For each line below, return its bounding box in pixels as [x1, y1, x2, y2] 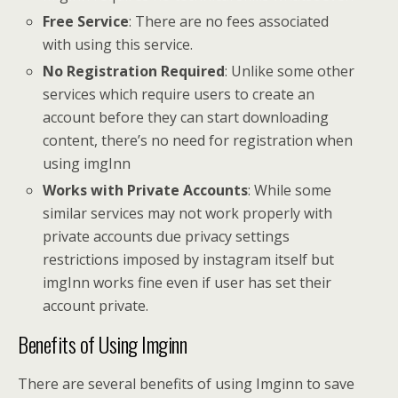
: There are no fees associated [129, 12, 330, 32]
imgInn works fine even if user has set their [43, 273, 332, 293]
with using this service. [43, 35, 194, 55]
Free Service [43, 12, 130, 32]
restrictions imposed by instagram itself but [43, 250, 335, 270]
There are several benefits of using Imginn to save [18, 374, 354, 394]
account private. [43, 296, 149, 316]
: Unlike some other [225, 61, 355, 82]
